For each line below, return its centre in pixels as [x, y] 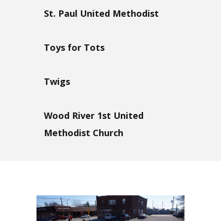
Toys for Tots [74, 47]
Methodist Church [84, 132]
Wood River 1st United [94, 115]
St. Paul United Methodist [101, 13]
